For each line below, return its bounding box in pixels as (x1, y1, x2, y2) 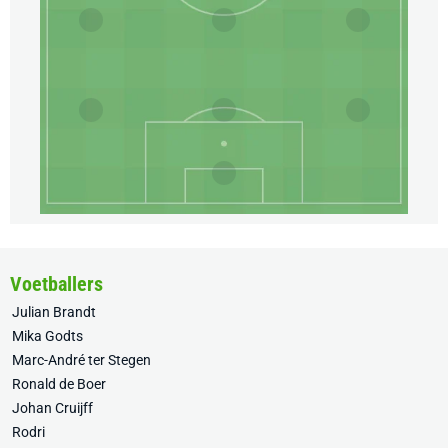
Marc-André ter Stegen (12, 352, 151, 369)
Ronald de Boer (12, 376, 106, 393)
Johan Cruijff (12, 400, 93, 417)
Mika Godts (12, 328, 83, 345)
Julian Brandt (12, 304, 96, 321)
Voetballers (10, 272, 103, 297)
